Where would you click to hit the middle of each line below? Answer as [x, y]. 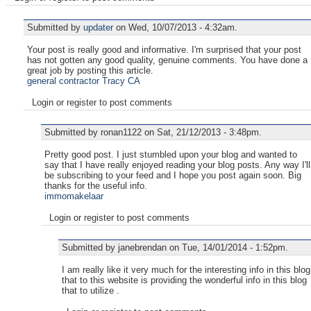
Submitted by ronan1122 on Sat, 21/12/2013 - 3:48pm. [153, 132]
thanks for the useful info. [96, 185]
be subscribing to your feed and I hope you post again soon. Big [173, 175]
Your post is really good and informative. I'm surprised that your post [164, 49]
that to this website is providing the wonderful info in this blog [184, 280]
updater [98, 27]
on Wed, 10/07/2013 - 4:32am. [175, 27]
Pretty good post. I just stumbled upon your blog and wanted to [171, 154]
